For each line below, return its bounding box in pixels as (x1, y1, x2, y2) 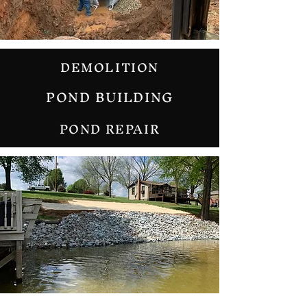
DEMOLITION (60, 53, 159, 82)
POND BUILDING (45, 82, 174, 112)
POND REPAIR (59, 115, 160, 143)
